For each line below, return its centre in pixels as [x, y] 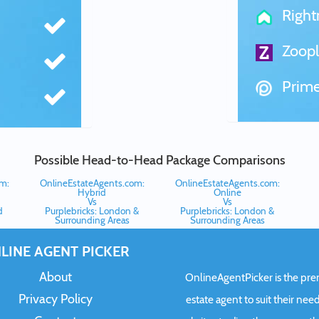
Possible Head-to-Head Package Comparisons [159, 160]
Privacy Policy [55, 299]
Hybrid [92, 192]
